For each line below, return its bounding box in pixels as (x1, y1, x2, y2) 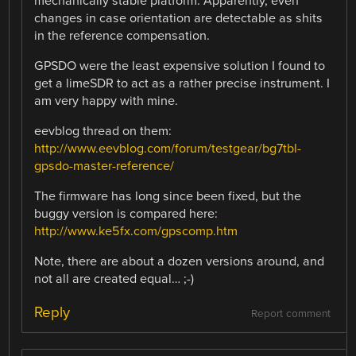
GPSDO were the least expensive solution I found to (34, 57, 326, 74)
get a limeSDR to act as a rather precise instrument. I (34, 75, 331, 91)
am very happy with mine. (34, 92, 179, 109)
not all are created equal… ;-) (34, 271, 195, 288)
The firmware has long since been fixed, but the (34, 188, 302, 205)
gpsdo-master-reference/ (34, 158, 175, 175)
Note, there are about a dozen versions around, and (34, 253, 325, 270)
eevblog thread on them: (34, 123, 172, 140)
